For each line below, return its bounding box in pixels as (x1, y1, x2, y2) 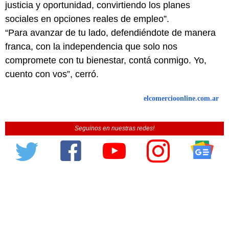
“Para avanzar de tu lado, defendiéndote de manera (5, 27, 216, 38)
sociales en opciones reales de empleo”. (5, 13, 169, 24)
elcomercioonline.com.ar (144, 94, 219, 102)
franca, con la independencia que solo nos (5, 41, 177, 52)
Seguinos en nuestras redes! (75, 124, 154, 132)
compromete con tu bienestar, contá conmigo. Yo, (5, 55, 207, 65)
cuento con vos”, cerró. (5, 68, 99, 79)
